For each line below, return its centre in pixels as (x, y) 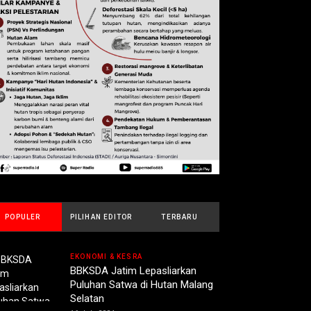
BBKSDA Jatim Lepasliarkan (133, 271)
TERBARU (179, 217)
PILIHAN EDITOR (101, 217)
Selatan (87, 299)
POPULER (23, 217)
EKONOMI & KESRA (106, 257)
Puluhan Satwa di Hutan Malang (142, 285)
